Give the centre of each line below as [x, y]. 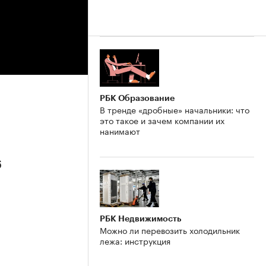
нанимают [120, 130]
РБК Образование [137, 98]
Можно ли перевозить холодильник [170, 229]
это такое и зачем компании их [162, 120]
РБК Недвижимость [140, 218]
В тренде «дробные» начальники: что [175, 109]
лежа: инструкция [135, 240]
